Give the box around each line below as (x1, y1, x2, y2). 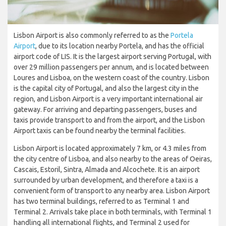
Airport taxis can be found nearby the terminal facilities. (14, 126, 186, 135)
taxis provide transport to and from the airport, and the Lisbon (14, 116, 205, 124)
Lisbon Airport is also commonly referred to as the (14, 31, 171, 39)
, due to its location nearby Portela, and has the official (35, 41, 204, 50)
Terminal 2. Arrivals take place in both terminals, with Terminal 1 (14, 207, 212, 216)
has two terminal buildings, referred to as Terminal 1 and (14, 197, 189, 205)
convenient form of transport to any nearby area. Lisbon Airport (14, 186, 210, 195)
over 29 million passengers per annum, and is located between (14, 63, 209, 71)
